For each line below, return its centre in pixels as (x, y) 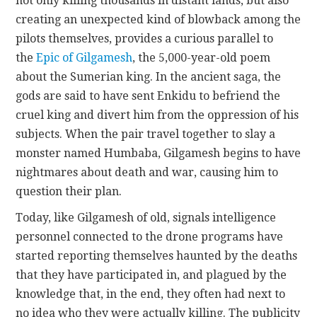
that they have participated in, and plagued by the (151, 275)
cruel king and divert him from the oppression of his (157, 115)
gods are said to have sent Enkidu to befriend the (148, 96)
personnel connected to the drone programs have (150, 236)
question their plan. (69, 191)
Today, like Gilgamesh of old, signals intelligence (146, 217)
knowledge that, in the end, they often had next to (151, 294)
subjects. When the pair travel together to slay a (146, 134)
